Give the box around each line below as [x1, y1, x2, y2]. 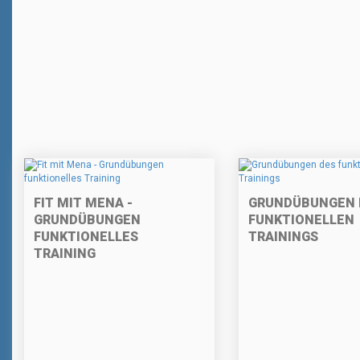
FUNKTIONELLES [34, 229, 138, 245]
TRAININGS [247, 229, 318, 245]
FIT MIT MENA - [34, 195, 133, 211]
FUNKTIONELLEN [247, 212, 354, 228]
